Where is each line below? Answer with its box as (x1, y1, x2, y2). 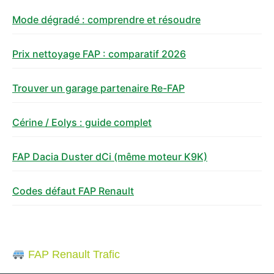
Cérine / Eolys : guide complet (12, 116, 152, 128)
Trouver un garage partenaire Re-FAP (12, 81, 185, 94)
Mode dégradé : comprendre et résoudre (12, 13, 201, 26)
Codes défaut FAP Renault (12, 184, 134, 197)
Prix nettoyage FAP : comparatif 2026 (12, 47, 186, 60)
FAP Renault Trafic (24, 248, 120, 261)
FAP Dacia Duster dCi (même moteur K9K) (12, 150, 207, 163)
